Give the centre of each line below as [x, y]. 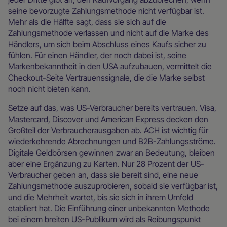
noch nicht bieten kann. [49, 88]
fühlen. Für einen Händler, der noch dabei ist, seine [97, 55]
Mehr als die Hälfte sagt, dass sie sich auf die [87, 22]
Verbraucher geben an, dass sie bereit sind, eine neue [103, 175]
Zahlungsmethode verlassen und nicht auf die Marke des [108, 33]
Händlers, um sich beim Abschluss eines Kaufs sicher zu [107, 44]
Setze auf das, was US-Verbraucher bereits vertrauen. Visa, [112, 108]
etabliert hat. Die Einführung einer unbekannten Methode [109, 208]
